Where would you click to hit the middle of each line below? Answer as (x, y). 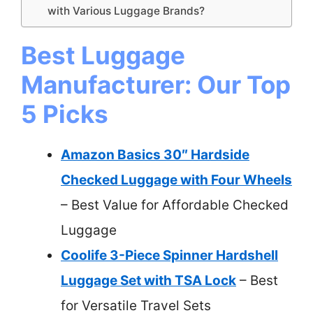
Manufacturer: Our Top (156, 84)
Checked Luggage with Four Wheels (176, 180)
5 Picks (65, 114)
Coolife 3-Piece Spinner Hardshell (169, 255)
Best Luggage (103, 55)
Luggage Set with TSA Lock (148, 280)
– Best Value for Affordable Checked (175, 205)
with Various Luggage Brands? (126, 10)
